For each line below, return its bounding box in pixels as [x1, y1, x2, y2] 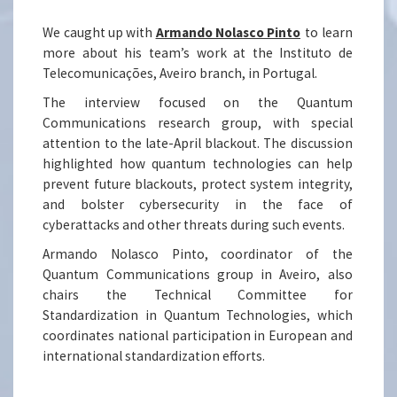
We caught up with [43, 24, 156, 42]
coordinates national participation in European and [43, 327, 353, 345]
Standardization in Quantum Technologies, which [43, 307, 353, 324]
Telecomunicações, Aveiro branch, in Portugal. [43, 65, 318, 82]
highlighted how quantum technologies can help [43, 155, 353, 173]
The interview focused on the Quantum [43, 94, 353, 112]
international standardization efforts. [43, 347, 266, 365]
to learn [302, 24, 353, 42]
